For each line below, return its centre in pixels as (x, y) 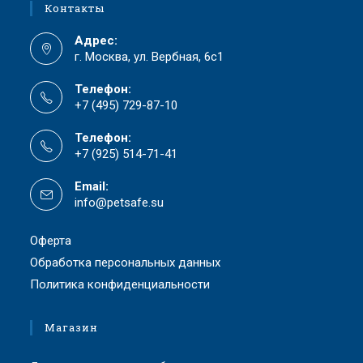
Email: (92, 186)
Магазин (72, 327)
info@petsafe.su (120, 202)
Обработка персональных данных (126, 262)
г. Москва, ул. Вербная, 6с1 (149, 56)
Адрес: (96, 40)
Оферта (51, 240)
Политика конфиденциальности (120, 284)
